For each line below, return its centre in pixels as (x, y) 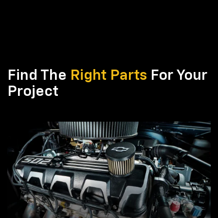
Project (33, 92)
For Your (177, 76)
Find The (39, 76)
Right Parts (109, 76)
